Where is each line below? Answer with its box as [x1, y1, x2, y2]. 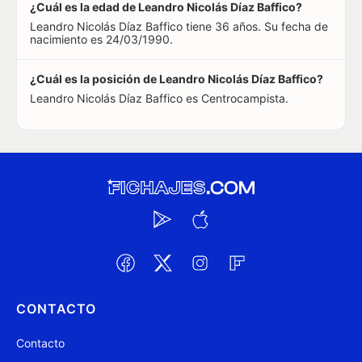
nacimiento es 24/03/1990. [30, 32, 173, 46]
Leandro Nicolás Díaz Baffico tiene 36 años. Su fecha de [30, 19, 328, 33]
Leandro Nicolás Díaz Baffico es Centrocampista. [30, 91, 288, 105]
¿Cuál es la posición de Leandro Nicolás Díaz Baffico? [30, 72, 323, 86]
